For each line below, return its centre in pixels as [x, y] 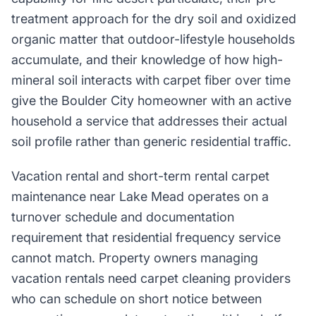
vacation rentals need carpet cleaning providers [151, 278]
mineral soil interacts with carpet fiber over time [151, 80]
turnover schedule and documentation [123, 217]
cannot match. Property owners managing [135, 258]
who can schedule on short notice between [136, 299]
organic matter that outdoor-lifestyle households [153, 39]
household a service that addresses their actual [149, 121]
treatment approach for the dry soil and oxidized [154, 19]
